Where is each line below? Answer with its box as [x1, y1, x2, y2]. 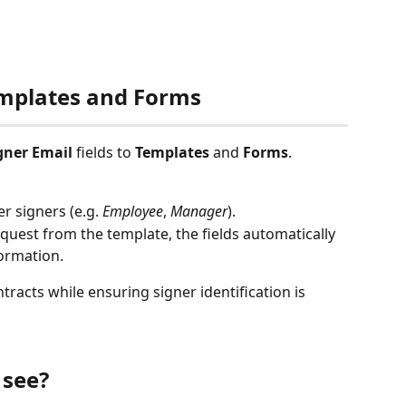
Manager [170, 201, 227, 222]
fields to [72, 142, 135, 163]
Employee [102, 201, 163, 222]
